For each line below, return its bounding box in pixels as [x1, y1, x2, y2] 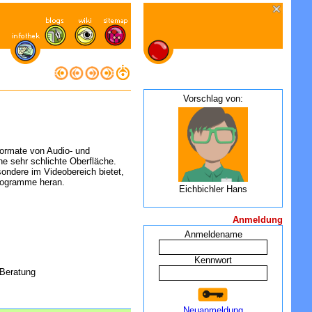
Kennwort [194, 255, 232, 265]
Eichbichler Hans [179, 184, 247, 194]
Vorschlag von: [183, 93, 243, 104]
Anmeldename [184, 229, 242, 240]
